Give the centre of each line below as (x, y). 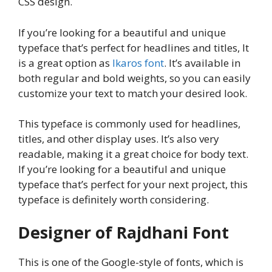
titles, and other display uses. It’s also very (119, 139)
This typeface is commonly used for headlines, (129, 124)
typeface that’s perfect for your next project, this (133, 185)
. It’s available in (202, 63)
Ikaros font (138, 63)
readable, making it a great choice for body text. (133, 154)
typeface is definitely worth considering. (114, 200)
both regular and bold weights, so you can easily (134, 78)
